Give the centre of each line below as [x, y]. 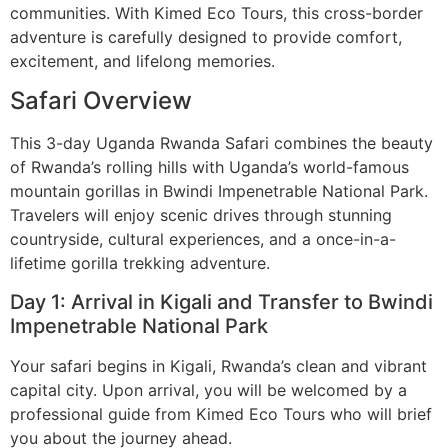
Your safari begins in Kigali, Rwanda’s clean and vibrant [218, 365]
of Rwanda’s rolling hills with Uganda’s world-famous [209, 167]
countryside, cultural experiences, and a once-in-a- [203, 239]
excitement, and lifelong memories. [142, 61]
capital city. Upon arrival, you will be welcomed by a [208, 389]
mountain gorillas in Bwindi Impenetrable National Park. [219, 191]
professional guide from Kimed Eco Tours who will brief [221, 413]
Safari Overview [101, 101]
